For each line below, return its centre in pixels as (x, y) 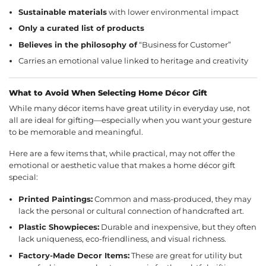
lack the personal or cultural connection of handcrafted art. (132, 211)
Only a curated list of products (82, 28)
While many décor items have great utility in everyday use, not (129, 108)
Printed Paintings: (56, 199)
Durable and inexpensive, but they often (178, 227)
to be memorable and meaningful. (76, 132)
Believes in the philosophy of (78, 45)
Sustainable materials (63, 12)
